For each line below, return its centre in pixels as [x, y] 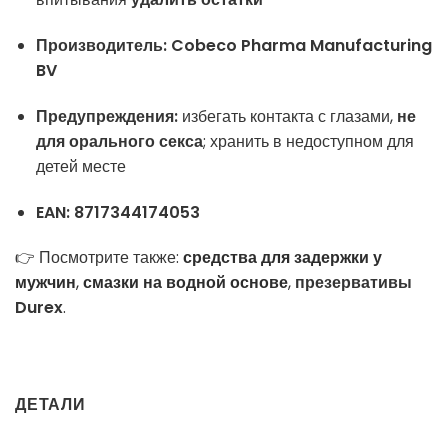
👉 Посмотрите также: [99, 258]
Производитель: [101, 46]
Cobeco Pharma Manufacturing [301, 46]
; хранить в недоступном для [308, 141]
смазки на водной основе [185, 283]
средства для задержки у [282, 258]
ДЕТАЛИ [50, 405]
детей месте [80, 166]
